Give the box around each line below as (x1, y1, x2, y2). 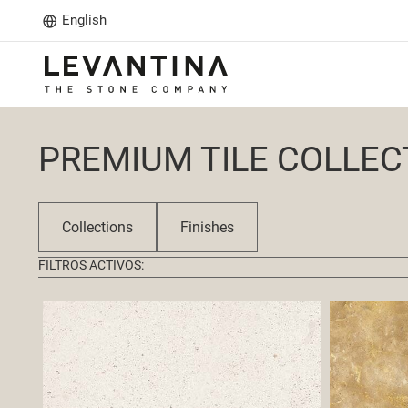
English (62, 12, 107, 28)
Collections (62, 219, 133, 236)
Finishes (180, 219, 234, 236)
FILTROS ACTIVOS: (38, 258, 144, 272)
